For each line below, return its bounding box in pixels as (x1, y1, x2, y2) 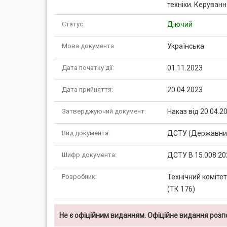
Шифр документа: (62, 151, 117, 159)
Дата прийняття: (62, 86, 113, 93)
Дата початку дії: (62, 64, 114, 71)
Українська (167, 42, 204, 50)
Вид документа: (62, 129, 110, 137)
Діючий (167, 20, 193, 28)
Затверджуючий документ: (62, 107, 146, 115)
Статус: (62, 20, 85, 28)
